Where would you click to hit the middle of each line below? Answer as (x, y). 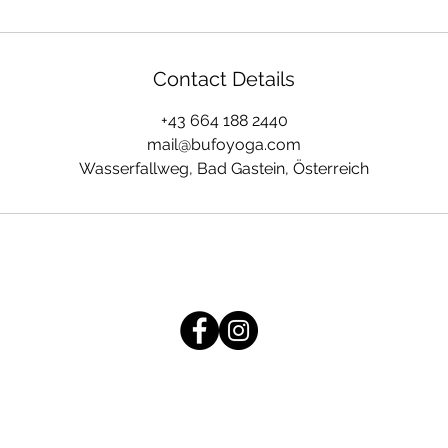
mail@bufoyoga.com (224, 144)
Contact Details (224, 79)
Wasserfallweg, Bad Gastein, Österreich (224, 168)
